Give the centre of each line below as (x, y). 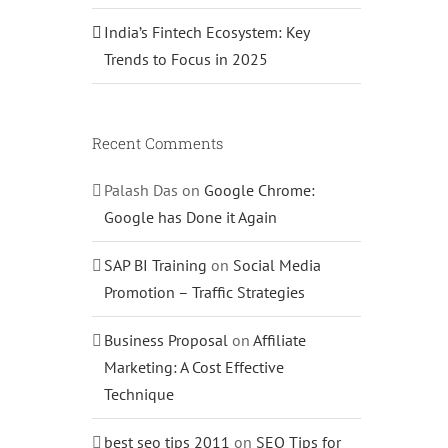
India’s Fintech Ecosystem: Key (206, 31)
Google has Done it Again (190, 216)
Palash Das (140, 189)
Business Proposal (165, 339)
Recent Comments (157, 142)
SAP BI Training (155, 264)
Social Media (276, 264)
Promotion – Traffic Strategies (204, 291)
